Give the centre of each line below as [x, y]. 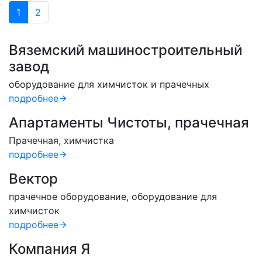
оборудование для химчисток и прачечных [109, 84]
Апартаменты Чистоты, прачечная [129, 123]
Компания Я [49, 249]
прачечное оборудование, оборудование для [113, 196]
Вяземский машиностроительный [125, 50]
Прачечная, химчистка [61, 140]
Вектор [33, 179]
